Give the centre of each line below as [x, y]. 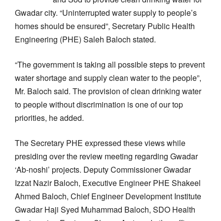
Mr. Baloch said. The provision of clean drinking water [108, 91]
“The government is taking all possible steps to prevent [110, 64]
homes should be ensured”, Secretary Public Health [105, 26]
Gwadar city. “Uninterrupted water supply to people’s [106, 12]
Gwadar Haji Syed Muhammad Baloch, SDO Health [105, 209]
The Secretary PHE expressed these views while [100, 143]
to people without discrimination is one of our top [99, 104]
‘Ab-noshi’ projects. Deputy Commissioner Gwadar [103, 169]
